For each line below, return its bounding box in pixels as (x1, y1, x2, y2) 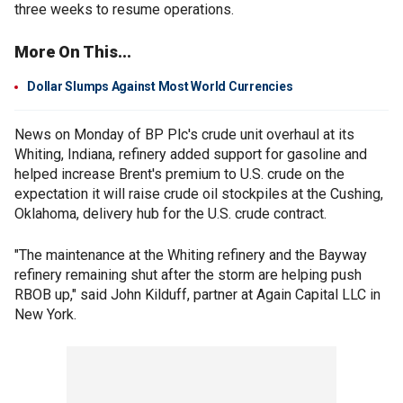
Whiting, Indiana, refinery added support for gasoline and (14, 146, 367, 164)
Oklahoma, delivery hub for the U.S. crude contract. (14, 205, 327, 223)
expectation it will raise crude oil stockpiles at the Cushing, (14, 185, 383, 203)
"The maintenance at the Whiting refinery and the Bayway (14, 246, 367, 264)
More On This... (14, 42, 131, 62)
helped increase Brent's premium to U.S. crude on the (14, 166, 345, 184)
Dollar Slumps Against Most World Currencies (27, 79, 293, 94)
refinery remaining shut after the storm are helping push (14, 266, 362, 284)
